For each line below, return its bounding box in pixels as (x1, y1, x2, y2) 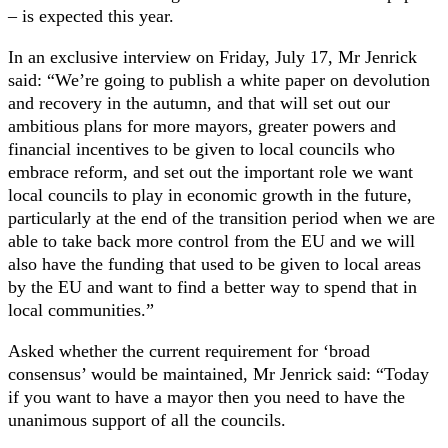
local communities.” (8, 300, 154, 320)
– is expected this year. (8, 6, 174, 26)
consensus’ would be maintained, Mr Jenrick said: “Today (8, 364, 429, 384)
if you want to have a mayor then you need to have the (8, 387, 405, 407)
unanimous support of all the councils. (8, 410, 291, 430)
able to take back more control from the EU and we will (8, 231, 415, 251)
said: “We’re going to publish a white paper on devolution (8, 70, 430, 90)
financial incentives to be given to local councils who (8, 139, 395, 159)
